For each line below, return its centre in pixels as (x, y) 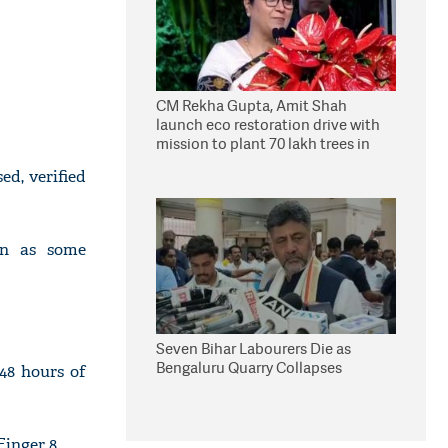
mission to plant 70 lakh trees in (263, 143)
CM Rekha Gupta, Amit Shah (251, 105)
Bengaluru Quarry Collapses (249, 367)
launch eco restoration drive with (268, 124)
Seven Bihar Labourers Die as (253, 348)
